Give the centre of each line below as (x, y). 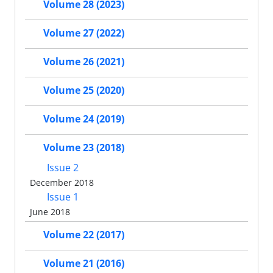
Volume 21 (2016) (84, 264)
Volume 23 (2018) (84, 148)
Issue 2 (62, 168)
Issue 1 (62, 197)
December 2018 (62, 183)
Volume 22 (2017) (84, 235)
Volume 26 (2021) (84, 62)
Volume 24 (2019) (84, 119)
